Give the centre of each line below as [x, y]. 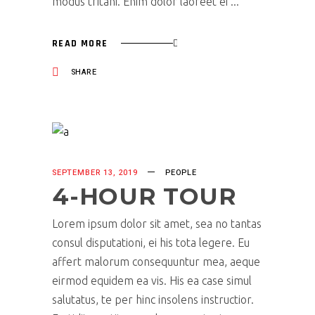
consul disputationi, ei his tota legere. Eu [151, 243]
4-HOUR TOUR [144, 197]
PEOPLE [181, 173]
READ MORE [80, 43]
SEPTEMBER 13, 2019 [95, 173]
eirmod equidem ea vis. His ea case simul [152, 281]
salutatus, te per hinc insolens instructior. [153, 300]
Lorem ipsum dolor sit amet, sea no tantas [157, 224]
